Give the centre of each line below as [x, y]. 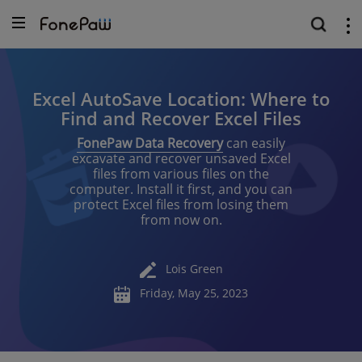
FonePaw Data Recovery [150, 143]
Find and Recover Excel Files [181, 118]
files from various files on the [181, 174]
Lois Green [194, 268]
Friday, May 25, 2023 [194, 293]
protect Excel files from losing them [181, 204]
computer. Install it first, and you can [181, 189]
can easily [254, 143]
